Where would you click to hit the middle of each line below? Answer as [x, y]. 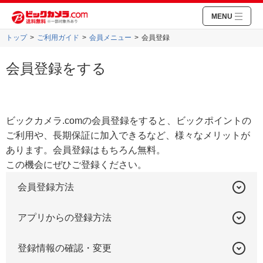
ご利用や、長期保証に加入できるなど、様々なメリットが [128, 135]
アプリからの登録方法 [65, 218]
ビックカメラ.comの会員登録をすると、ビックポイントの [129, 121]
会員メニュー [110, 38]
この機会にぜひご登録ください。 [76, 165]
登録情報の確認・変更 [65, 248]
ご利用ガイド [58, 38]
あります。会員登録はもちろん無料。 [86, 150]
